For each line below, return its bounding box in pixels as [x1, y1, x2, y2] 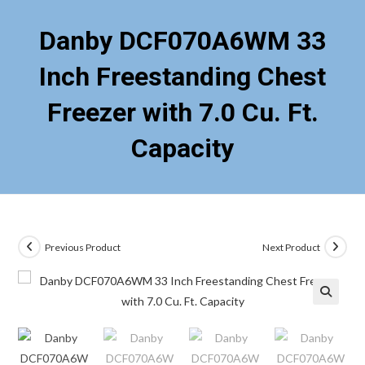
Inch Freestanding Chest [39, 61, 326, 92]
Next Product [262, 240, 320, 253]
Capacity [131, 133, 234, 164]
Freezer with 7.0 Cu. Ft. [46, 97, 319, 128]
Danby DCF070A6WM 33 [39, 25, 326, 56]
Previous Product [45, 240, 121, 253]
